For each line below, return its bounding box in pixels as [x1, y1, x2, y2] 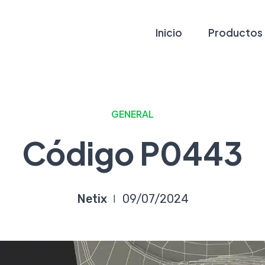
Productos [208, 26, 263, 39]
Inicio [156, 26, 182, 39]
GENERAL [111, 108, 154, 119]
